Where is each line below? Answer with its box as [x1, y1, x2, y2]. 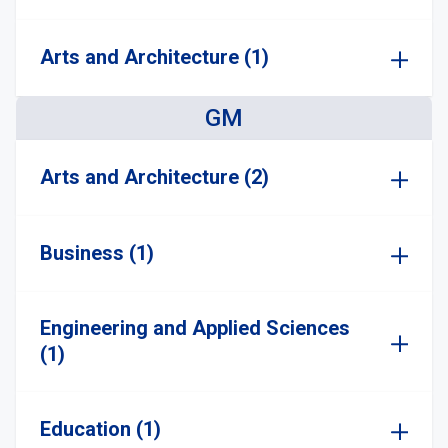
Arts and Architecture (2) [40, 165, 269, 189]
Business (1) [40, 241, 154, 265]
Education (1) [40, 417, 161, 441]
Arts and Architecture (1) [40, 45, 269, 69]
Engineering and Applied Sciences [40, 316, 350, 340]
